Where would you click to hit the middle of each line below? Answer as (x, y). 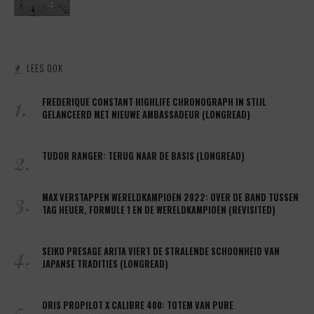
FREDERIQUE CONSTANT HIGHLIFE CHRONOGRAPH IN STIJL (154, 102)
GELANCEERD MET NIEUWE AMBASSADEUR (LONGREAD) (146, 115)
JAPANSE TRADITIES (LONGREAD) (105, 264)
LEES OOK (45, 68)
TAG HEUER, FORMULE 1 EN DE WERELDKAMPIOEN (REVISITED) (159, 210)
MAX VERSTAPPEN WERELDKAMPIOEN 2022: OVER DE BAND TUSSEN (170, 198)
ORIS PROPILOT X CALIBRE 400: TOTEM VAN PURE (138, 306)
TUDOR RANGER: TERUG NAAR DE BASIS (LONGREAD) (143, 156)
